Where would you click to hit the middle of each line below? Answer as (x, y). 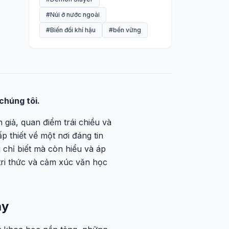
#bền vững (125, 30)
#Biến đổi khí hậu (71, 30)
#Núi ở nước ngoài (73, 15)
